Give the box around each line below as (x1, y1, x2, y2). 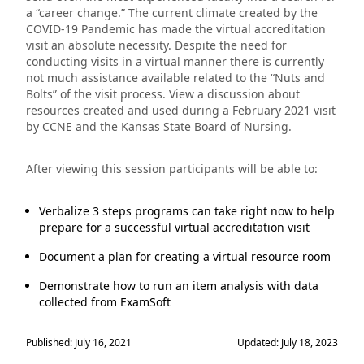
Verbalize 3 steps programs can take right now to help (39, 203, 335, 219)
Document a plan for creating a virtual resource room (39, 249, 331, 264)
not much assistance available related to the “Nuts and (26, 70, 325, 85)
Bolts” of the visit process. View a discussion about (26, 86, 300, 102)
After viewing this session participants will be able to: (26, 161, 318, 176)
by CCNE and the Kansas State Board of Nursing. (26, 119, 292, 134)
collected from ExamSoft (39, 294, 171, 310)
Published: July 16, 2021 (26, 336, 132, 349)
